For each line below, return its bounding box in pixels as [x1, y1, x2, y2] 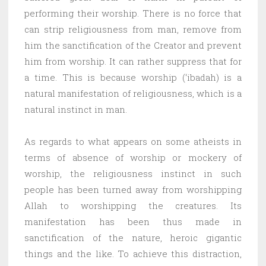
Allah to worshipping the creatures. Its [24, 199, 242, 211]
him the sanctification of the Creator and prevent [24, 39, 242, 51]
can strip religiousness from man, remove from [24, 23, 242, 35]
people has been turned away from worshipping [24, 183, 242, 195]
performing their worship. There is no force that [24, 7, 242, 19]
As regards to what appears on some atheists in [24, 135, 242, 147]
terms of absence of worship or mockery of [24, 151, 242, 163]
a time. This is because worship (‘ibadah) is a [24, 71, 242, 83]
